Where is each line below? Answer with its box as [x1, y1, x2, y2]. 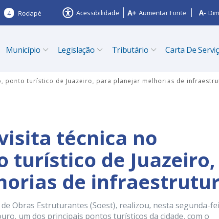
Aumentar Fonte [139, 8, 186, 17]
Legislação [57, 44, 95, 55]
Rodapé [18, 8, 42, 18]
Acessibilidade [76, 8, 119, 17]
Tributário [111, 44, 149, 55]
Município [5, 44, 41, 55]
